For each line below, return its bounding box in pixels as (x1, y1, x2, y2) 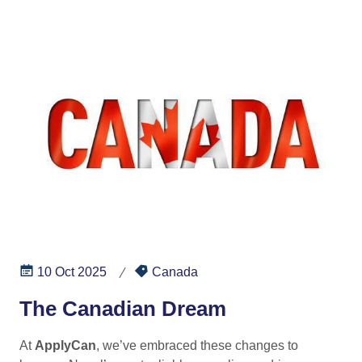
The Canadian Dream (19, 296, 226, 321)
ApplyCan (35, 338, 96, 352)
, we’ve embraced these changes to (96, 338, 298, 352)
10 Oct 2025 (34, 264, 107, 279)
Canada (149, 264, 198, 279)
